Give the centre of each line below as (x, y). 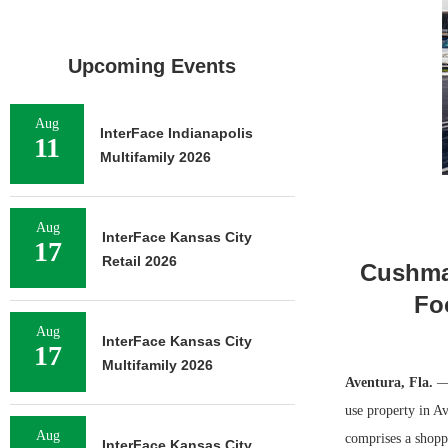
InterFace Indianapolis (176, 133)
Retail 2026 (139, 261)
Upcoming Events (152, 66)
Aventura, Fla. (390, 382)
